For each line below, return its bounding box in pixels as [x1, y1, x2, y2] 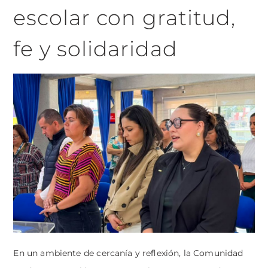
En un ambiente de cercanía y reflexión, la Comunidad [13, 248, 243, 258]
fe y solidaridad [13, 36, 178, 62]
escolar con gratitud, [13, 5, 236, 31]
